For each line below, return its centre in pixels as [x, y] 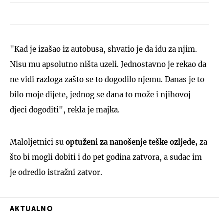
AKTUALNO [32, 209]
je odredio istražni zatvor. [56, 172]
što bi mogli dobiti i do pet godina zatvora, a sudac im [106, 157]
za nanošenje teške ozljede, [148, 142]
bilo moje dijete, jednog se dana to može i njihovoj [100, 95]
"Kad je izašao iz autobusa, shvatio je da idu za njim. [103, 49]
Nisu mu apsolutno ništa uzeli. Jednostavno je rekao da [108, 64]
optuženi [82, 142]
